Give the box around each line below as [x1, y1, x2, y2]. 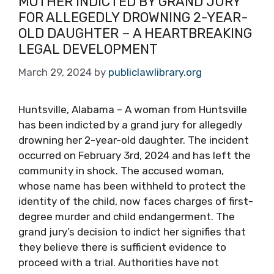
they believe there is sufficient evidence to [18, 240, 226, 253]
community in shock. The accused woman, [18, 164, 224, 177]
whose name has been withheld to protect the [18, 179, 246, 192]
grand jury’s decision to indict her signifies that [18, 225, 246, 238]
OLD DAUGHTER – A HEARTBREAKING [18, 25, 252, 42]
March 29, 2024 [18, 65, 92, 78]
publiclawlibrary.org [108, 65, 202, 78]
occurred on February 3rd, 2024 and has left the [18, 149, 251, 161]
